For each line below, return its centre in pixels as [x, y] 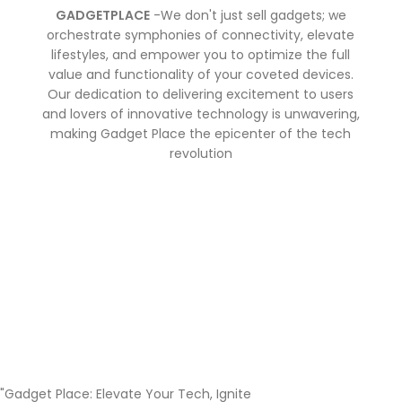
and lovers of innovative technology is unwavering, [201, 114]
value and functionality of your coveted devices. [201, 74]
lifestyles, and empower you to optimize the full [201, 54]
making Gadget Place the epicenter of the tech [201, 133]
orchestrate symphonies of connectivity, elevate [201, 35]
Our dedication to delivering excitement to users [201, 94]
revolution [201, 153]
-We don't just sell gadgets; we [248, 15]
